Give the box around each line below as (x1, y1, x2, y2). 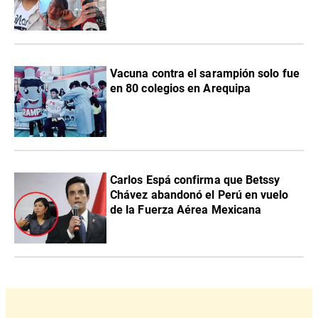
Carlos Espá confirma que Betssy (110, 173, 280, 187)
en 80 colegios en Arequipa (110, 82, 251, 96)
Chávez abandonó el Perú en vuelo (110, 188, 289, 202)
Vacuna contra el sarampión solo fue (110, 67, 300, 81)
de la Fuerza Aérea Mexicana (110, 203, 262, 217)
